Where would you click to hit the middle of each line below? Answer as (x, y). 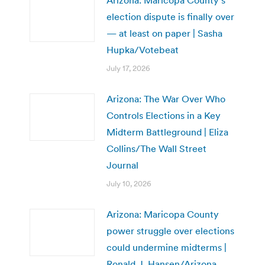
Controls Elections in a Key (164, 116)
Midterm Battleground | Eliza (167, 132)
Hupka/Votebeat (143, 50)
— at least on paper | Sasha (164, 33)
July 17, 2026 (128, 69)
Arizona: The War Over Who (166, 99)
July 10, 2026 (129, 184)
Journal (122, 165)
